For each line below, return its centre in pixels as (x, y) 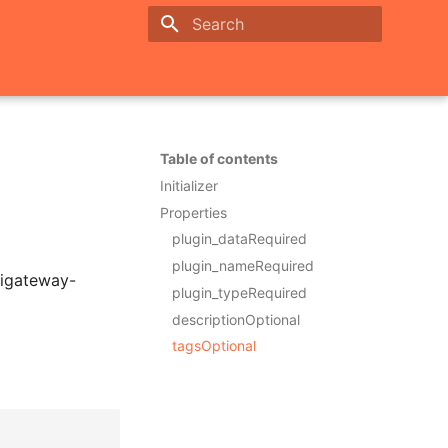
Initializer (189, 185)
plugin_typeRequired (239, 292)
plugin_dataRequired (239, 239)
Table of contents (219, 158)
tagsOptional (214, 346)
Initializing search (244, 59)
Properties (193, 212)
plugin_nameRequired (243, 265)
